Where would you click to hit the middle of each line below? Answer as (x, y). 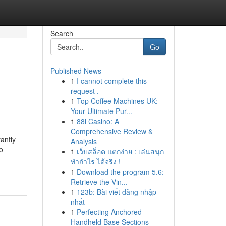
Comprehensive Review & (111, 131)
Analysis (83, 141)
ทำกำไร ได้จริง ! (95, 161)
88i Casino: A (98, 121)
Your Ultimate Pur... (101, 111)
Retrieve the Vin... (99, 182)
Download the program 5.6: (120, 172)
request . (84, 91)
